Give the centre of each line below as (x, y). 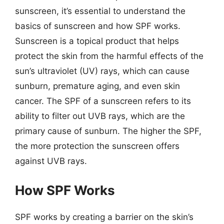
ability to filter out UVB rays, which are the (100, 116)
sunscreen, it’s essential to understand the (100, 11)
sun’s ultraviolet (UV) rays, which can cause (102, 71)
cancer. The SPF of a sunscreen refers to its (103, 101)
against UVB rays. (51, 161)
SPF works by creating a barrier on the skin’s (104, 217)
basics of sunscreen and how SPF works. (98, 26)
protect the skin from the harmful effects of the (109, 56)
